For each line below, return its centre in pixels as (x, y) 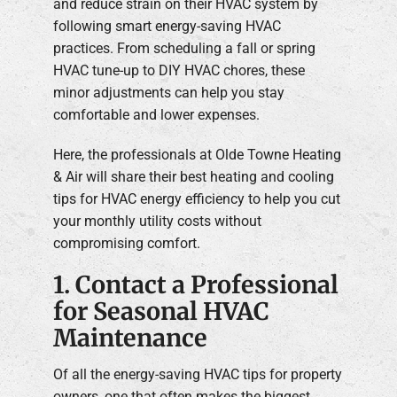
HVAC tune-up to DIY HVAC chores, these (179, 70)
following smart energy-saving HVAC (167, 26)
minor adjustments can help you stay (169, 92)
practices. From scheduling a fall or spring (184, 48)
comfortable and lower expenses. (156, 114)
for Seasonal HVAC (161, 311)
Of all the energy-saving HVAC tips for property (198, 375)
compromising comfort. (127, 243)
